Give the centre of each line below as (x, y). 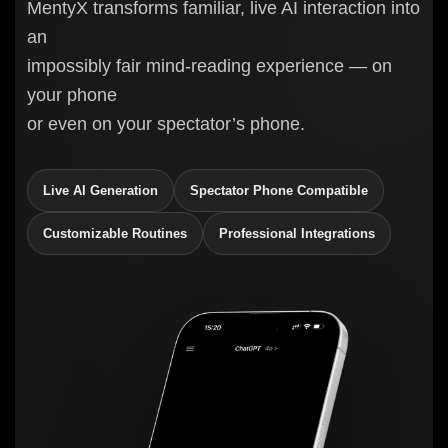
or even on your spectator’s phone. (166, 123)
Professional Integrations (297, 233)
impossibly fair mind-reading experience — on (209, 65)
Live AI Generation (100, 190)
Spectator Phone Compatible (279, 190)
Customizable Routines (115, 233)
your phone (72, 94)
